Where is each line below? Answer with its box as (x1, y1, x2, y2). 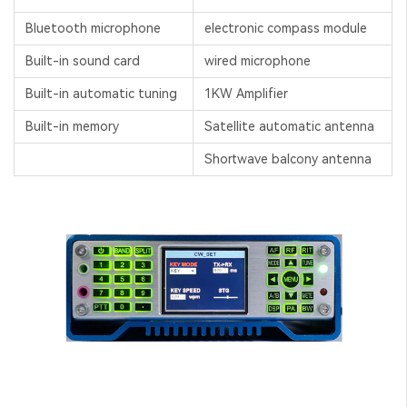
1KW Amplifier (204, 86, 288, 102)
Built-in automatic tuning (25, 86, 177, 102)
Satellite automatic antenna (204, 119, 374, 134)
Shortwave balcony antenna (204, 152, 372, 167)
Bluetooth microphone (25, 21, 161, 36)
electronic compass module (204, 21, 367, 36)
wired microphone (204, 54, 311, 69)
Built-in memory (25, 119, 119, 134)
